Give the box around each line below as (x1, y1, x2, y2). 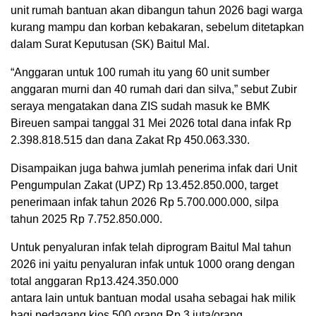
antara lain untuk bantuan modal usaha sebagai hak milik (11, 292, 296, 305)
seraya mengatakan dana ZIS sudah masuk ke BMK (11, 100, 270, 113)
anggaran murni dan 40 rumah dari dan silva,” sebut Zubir (11, 83, 297, 96)
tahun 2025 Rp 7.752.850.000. (11, 213, 162, 226)
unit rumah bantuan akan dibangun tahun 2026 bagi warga (11, 4, 303, 17)
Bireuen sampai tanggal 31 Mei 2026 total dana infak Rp (11, 117, 291, 130)
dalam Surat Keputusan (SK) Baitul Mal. (11, 38, 209, 51)
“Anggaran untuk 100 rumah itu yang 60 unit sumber (11, 66, 269, 79)
